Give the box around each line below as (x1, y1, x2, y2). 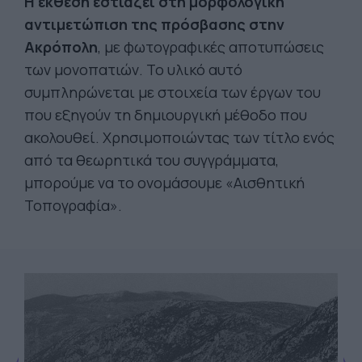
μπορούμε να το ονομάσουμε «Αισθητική (24, 173, 305, 192)
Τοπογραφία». (24, 196, 122, 215)
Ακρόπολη (24, 37, 98, 57)
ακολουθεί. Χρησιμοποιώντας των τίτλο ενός (24, 128, 335, 147)
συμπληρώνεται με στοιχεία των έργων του (24, 82, 321, 102)
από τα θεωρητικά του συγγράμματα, (24, 150, 279, 170)
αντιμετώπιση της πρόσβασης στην (24, 15, 284, 34)
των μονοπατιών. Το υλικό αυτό (24, 60, 242, 79)
